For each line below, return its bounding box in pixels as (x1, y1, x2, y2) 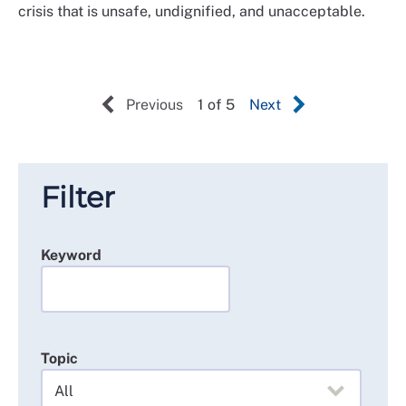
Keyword (41, 246, 101, 264)
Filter (41, 179, 115, 215)
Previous (125, 96, 183, 113)
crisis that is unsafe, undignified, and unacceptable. (18, 3, 365, 20)
